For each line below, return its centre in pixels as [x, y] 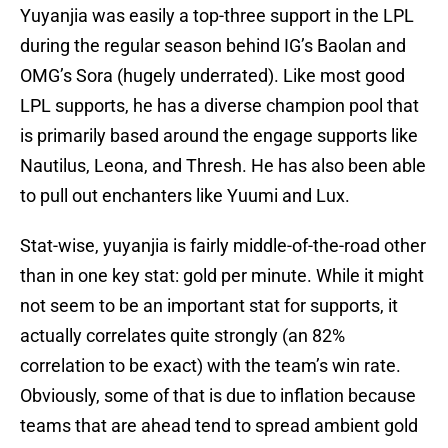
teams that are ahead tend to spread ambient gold [219, 426]
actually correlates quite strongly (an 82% [182, 336]
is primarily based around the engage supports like [219, 136]
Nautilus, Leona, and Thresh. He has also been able [223, 166]
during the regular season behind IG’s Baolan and [213, 46]
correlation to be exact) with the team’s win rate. [210, 366]
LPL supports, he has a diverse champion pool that [219, 106]
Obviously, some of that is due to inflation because [218, 396]
